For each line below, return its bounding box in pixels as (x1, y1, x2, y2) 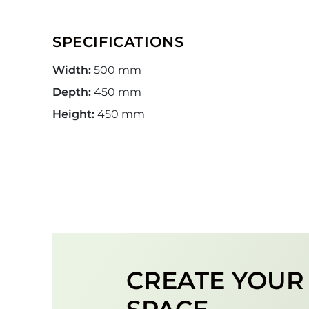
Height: (52, 107, 94, 121)
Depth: (52, 85, 91, 99)
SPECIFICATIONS (52, 32, 184, 50)
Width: (52, 63, 91, 77)
